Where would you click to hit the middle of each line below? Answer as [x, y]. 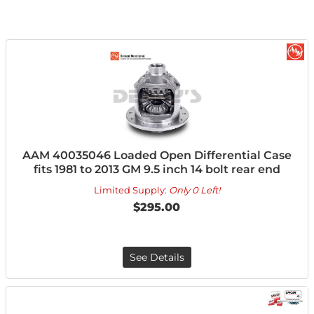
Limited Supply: [131, 190]
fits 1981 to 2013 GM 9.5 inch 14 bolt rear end [157, 169]
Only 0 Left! [194, 190]
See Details [157, 257]
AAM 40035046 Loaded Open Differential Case [157, 155]
